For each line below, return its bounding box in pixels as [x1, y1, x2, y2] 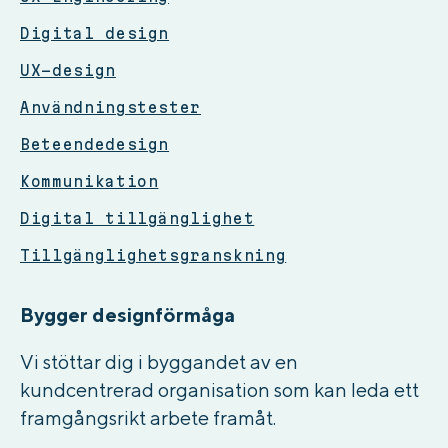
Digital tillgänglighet [20, 209, 255, 227]
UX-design [20, 61, 116, 79]
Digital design [20, 24, 170, 42]
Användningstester [20, 98, 202, 116]
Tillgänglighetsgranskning [20, 246, 287, 264]
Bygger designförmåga [20, 302, 235, 326]
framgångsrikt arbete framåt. [20, 405, 276, 429]
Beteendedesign [20, 135, 170, 153]
